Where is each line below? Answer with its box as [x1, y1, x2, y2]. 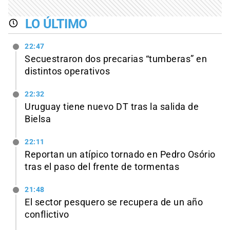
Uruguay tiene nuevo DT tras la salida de [25, 101, 199, 112]
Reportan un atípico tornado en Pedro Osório [25, 149, 216, 160]
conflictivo [25, 209, 69, 220]
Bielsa [25, 113, 51, 124]
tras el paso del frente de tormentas [25, 161, 179, 172]
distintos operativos [25, 66, 110, 77]
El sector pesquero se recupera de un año [25, 197, 203, 207]
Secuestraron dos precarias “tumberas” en [25, 54, 207, 65]
